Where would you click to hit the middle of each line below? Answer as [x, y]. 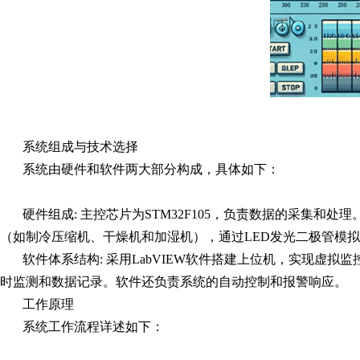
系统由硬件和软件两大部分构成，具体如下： [151, 169]
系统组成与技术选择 [80, 147]
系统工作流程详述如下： [93, 327]
